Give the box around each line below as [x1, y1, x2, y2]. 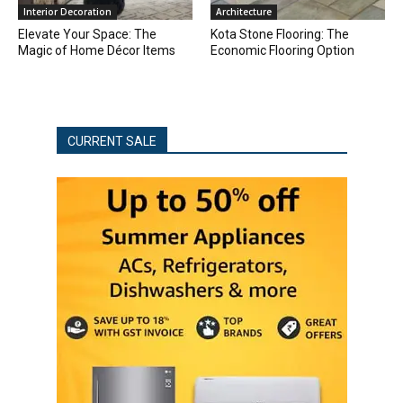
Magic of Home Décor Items [18, 43, 175, 58]
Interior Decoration [23, 5, 112, 19]
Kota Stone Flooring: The [210, 27, 349, 42]
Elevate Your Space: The [18, 27, 157, 42]
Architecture [216, 5, 272, 19]
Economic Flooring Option [210, 43, 354, 58]
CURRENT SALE [67, 134, 157, 149]
